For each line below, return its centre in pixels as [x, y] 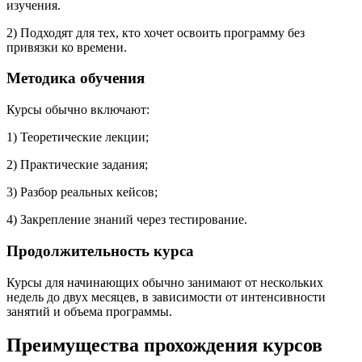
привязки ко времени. [67, 47]
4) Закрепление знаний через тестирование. [127, 220]
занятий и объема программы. [89, 311]
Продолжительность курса [100, 250]
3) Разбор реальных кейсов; [82, 192]
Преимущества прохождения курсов [164, 345]
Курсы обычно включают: [78, 110]
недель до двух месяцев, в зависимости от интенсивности [166, 297]
